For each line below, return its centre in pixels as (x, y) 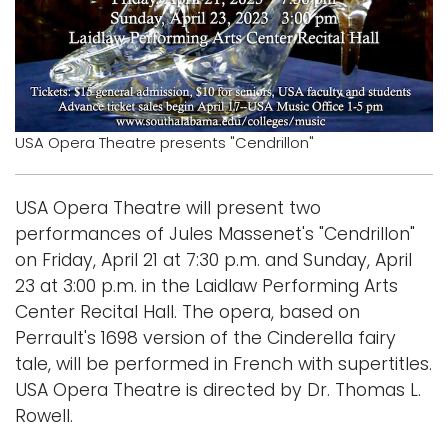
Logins (48, 41)
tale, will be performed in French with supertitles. (223, 363)
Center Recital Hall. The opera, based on (187, 311)
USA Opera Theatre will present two (168, 207)
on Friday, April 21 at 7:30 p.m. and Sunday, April (213, 259)
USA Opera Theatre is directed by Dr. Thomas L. (218, 389)
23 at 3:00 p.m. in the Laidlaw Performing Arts (206, 285)
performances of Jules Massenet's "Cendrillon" (215, 233)
